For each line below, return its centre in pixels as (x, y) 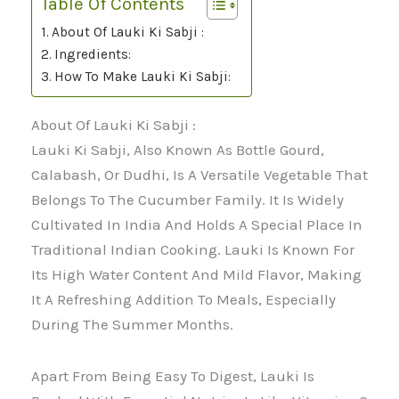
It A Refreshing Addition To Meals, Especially (183, 300)
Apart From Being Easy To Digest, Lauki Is (173, 375)
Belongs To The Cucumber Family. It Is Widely (187, 200)
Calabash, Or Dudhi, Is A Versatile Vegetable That (199, 175)
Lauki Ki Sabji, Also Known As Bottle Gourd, (178, 150)
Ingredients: (93, 55)
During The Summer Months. (132, 325)
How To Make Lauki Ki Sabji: (143, 77)
